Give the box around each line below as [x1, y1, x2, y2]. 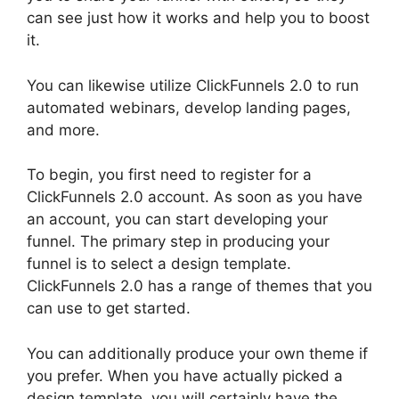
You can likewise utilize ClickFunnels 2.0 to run [27, 76, 359, 94]
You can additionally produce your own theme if [27, 344, 368, 362]
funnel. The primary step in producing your [27, 232, 330, 251]
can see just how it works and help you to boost [27, 9, 370, 28]
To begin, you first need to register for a [27, 166, 312, 184]
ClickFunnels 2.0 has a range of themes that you [27, 277, 372, 296]
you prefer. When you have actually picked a [27, 366, 343, 385]
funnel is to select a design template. [27, 255, 291, 273]
